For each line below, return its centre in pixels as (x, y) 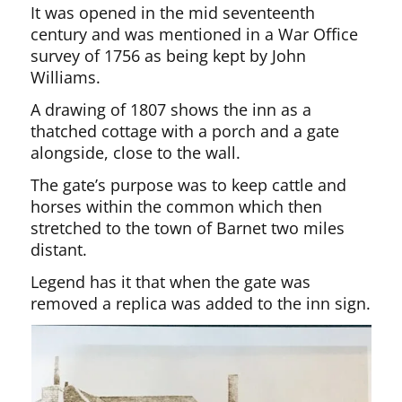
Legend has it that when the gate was (171, 282)
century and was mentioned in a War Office (195, 34)
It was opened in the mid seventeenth (173, 13)
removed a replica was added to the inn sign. (201, 303)
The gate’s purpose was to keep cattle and (189, 185)
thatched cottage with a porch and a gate (185, 131)
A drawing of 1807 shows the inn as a (171, 109)
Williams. (66, 77)
